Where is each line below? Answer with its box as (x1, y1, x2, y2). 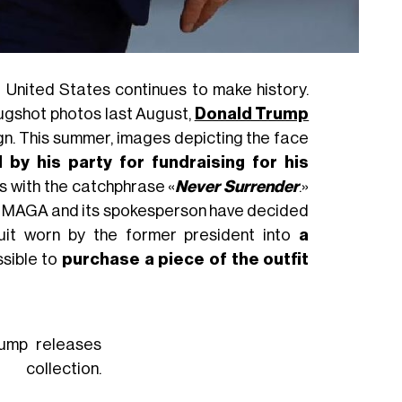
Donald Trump (194, 105, 310, 122)
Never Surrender (175, 178, 300, 195)
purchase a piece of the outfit (61, 250, 310, 267)
